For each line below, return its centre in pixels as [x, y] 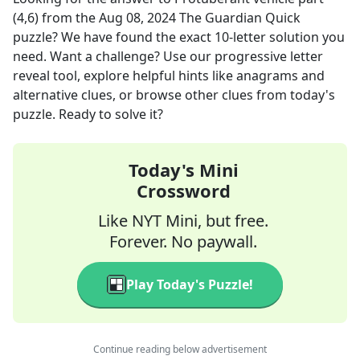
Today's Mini [183, 170]
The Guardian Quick [240, 18]
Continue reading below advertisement [180, 349]
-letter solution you [287, 37]
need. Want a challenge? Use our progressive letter [168, 56]
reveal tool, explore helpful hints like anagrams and [169, 76]
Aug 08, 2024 [137, 18]
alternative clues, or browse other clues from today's [174, 95]
